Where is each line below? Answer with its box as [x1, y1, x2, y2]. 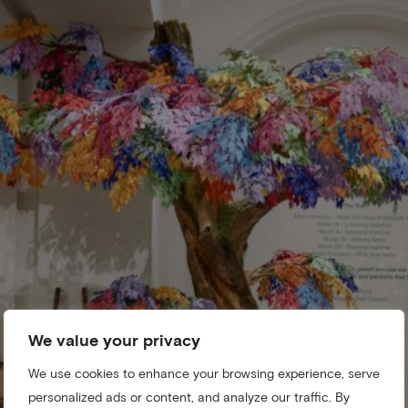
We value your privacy [28, 330, 200, 350]
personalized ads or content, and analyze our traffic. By [28, 389, 350, 404]
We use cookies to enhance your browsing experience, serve [28, 365, 380, 381]
